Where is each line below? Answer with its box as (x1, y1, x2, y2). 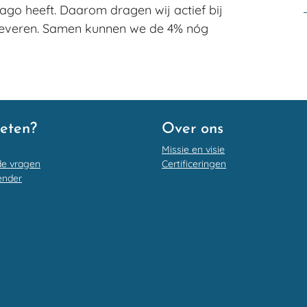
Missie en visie (162, 143, 225, 156)
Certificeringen (162, 158, 226, 170)
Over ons (162, 121, 223, 137)
